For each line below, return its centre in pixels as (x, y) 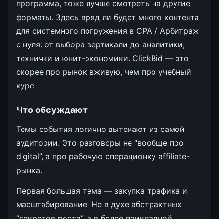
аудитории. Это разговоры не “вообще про (100, 142)
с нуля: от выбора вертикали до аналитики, (100, 44)
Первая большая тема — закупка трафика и (102, 190)
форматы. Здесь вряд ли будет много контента (108, 17)
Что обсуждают (52, 109)
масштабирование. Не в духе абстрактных (99, 204)
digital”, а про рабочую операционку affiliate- (103, 156)
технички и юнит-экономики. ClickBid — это (102, 58)
